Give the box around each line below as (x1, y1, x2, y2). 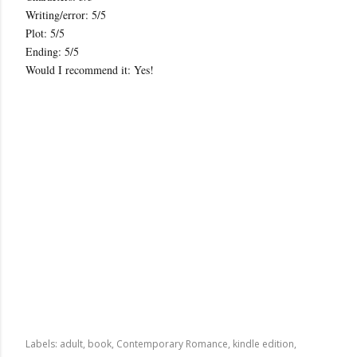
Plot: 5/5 (25, 25, 65, 41)
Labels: (25, 337, 57, 351)
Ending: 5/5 (25, 44, 79, 59)
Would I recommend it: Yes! (25, 62, 154, 77)
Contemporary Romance (116, 337, 228, 351)
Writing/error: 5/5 (25, 7, 106, 22)
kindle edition (233, 337, 294, 351)
